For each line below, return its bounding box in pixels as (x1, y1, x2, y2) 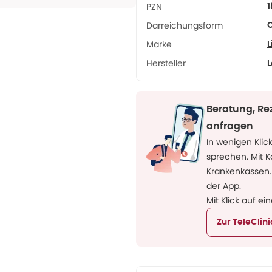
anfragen (206, 121, 253, 131)
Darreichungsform (146, 19, 223, 32)
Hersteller (146, 57, 186, 69)
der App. (206, 180, 241, 192)
